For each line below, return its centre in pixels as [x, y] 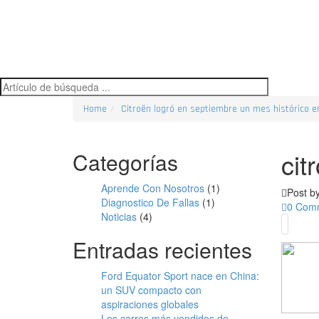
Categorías [125, 162]
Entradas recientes [162, 250]
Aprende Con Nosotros [153, 188]
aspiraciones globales [150, 304]
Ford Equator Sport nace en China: [180, 276]
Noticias [119, 216]
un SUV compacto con [151, 290]
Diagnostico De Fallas [150, 202]
